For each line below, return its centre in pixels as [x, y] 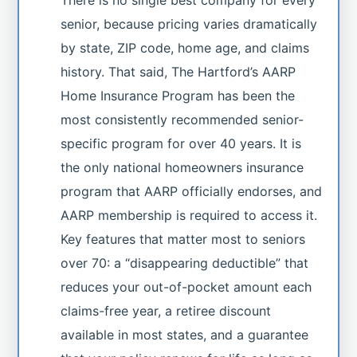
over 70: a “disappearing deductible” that [185, 263]
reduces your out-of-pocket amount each [186, 286]
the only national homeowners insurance [182, 167]
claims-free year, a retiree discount [166, 310]
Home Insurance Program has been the [178, 95]
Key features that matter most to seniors [183, 239]
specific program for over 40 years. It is [181, 143]
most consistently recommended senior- [182, 119]
